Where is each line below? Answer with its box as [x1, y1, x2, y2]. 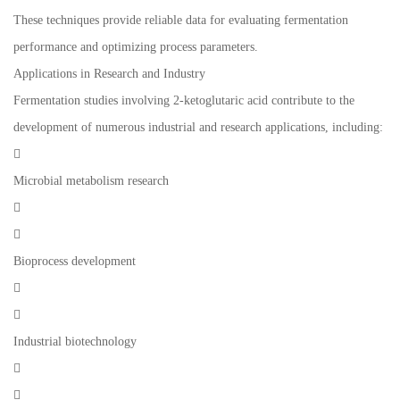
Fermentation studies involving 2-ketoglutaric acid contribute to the [13, 94, 354, 108]
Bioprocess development [13, 254, 136, 269]
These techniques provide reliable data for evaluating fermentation [13, 13, 348, 28]
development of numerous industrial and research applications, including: [13, 121, 383, 135]
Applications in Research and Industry [13, 67, 205, 81]
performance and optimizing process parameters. [13, 40, 258, 54]
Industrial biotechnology [13, 335, 137, 349]
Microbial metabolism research [13, 174, 169, 188]
